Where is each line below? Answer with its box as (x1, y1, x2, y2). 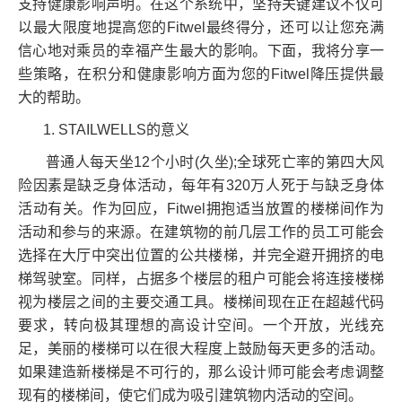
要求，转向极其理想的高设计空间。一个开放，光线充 (18, 318, 384, 334)
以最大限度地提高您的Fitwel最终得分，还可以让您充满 (18, 20, 384, 36)
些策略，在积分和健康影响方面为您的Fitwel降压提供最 (18, 66, 384, 83)
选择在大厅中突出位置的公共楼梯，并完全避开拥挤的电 (18, 248, 384, 264)
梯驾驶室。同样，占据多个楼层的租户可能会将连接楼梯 (18, 271, 384, 287)
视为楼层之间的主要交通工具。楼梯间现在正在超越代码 (18, 294, 384, 310)
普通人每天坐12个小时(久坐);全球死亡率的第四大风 (18, 154, 384, 170)
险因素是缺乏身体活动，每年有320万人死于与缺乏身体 (18, 178, 384, 194)
